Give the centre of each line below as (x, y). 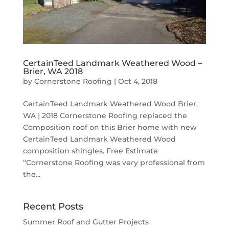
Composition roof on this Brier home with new (110, 128)
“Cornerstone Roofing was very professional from (114, 163)
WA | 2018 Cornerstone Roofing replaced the (105, 116)
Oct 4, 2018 (138, 82)
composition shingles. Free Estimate (90, 151)
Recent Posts (53, 207)
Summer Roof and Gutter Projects (86, 222)
